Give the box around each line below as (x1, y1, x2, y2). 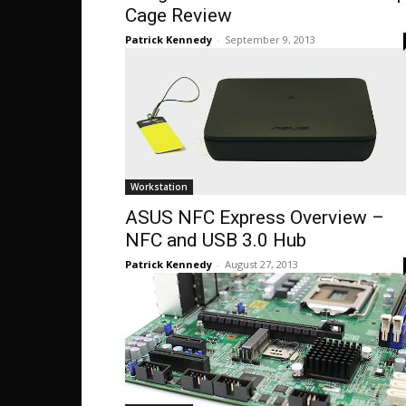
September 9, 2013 (225, 33, 315, 46)
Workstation (130, 180, 188, 193)
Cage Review (125, 5, 232, 26)
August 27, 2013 (225, 257, 298, 271)
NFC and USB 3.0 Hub (125, 229, 306, 251)
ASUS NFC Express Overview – (125, 207, 384, 228)
